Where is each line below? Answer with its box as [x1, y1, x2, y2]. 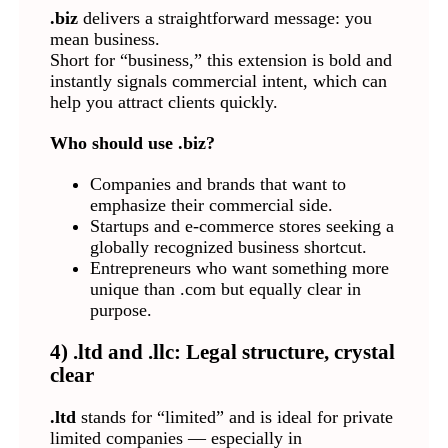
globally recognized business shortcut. [89, 236, 367, 257]
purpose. [89, 299, 152, 320]
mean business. [49, 28, 160, 49]
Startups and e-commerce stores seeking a [89, 215, 394, 236]
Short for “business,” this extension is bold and [49, 49, 392, 70]
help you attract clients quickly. [49, 91, 278, 112]
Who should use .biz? [49, 132, 215, 153]
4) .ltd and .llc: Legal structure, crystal [49, 340, 395, 363]
